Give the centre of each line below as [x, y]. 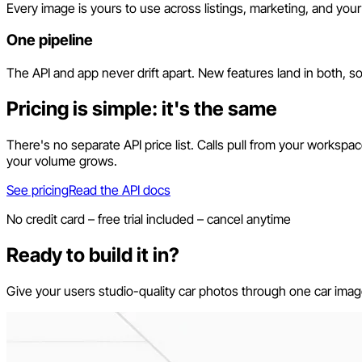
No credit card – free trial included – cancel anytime [149, 219]
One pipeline [50, 40]
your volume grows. [62, 160]
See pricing [38, 189]
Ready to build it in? [93, 255]
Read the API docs [120, 189]
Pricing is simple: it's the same [142, 109]
